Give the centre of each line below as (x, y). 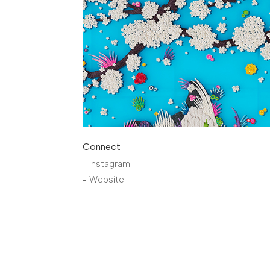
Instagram (110, 164)
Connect (102, 147)
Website (107, 180)
